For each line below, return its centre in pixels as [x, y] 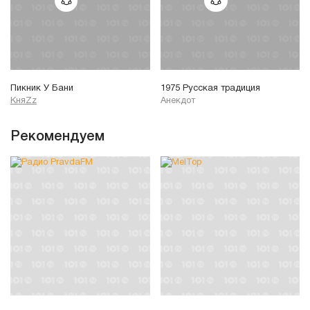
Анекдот [177, 101]
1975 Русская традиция [210, 88]
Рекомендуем [57, 137]
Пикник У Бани [42, 88]
